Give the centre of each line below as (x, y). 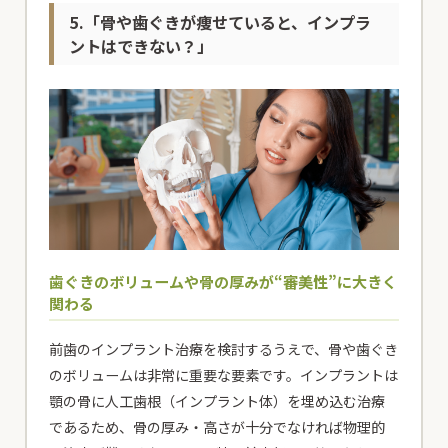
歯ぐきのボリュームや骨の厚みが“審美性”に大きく (223, 281)
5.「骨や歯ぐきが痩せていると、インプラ (220, 22)
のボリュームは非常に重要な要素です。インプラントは (224, 374)
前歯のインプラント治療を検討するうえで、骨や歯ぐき (224, 348)
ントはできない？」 (141, 46)
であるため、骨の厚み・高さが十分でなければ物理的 (217, 426)
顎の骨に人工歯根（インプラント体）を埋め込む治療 (217, 400)
